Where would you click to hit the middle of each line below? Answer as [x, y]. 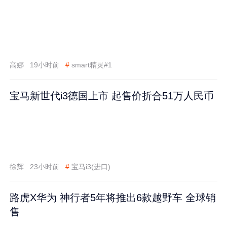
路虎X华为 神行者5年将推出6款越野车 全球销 [113, 197]
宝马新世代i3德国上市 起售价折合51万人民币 [112, 96]
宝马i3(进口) [91, 167]
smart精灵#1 [91, 65]
